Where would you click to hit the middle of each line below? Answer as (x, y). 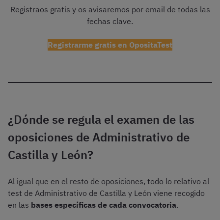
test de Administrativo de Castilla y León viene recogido (106, 193)
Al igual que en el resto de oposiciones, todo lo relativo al (109, 181)
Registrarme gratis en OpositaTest (110, 45)
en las (19, 205)
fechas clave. (110, 21)
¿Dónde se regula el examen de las (101, 120)
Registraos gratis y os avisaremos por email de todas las (110, 10)
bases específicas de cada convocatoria (104, 205)
